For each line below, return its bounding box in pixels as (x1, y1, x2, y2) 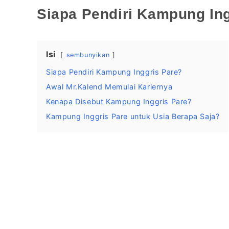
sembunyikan (66, 51, 110, 59)
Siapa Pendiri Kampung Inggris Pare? (46, 67, 182, 76)
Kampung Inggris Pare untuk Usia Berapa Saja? (46, 111, 220, 121)
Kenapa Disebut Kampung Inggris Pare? (46, 97, 192, 106)
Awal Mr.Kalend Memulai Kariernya (46, 82, 173, 91)
